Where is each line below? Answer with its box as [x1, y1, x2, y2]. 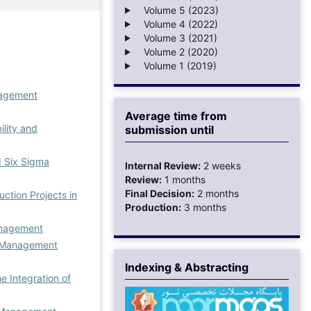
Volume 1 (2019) [135, 59, 217, 72]
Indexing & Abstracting [125, 260, 249, 274]
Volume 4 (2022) [135, 17, 218, 30]
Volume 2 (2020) [135, 45, 218, 58]
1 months [162, 173, 205, 185]
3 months [181, 201, 226, 213]
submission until [125, 122, 214, 137]
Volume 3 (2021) [135, 31, 217, 44]
